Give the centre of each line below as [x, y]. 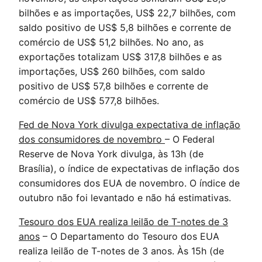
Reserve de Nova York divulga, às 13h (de [111, 154]
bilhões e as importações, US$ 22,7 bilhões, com [127, 13]
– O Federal [190, 139]
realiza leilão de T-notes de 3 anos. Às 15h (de [121, 251]
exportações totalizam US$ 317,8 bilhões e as [120, 57]
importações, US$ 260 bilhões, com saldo [112, 71]
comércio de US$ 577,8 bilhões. [89, 101]
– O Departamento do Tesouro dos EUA [130, 236]
